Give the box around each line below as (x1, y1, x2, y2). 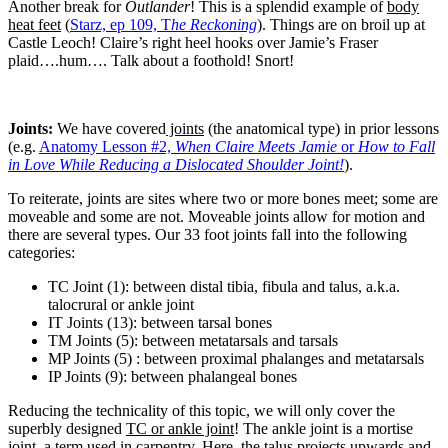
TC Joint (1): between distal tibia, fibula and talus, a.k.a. (48, 277, 400, 295)
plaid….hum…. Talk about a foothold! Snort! (8, 51, 294, 69)
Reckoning (186, 15, 257, 33)
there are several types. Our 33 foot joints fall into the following (8, 225, 407, 243)
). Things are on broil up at (257, 15, 425, 33)
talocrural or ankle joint (48, 295, 194, 313)
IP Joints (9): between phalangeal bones (48, 367, 297, 385)
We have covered (57, 119, 166, 137)
